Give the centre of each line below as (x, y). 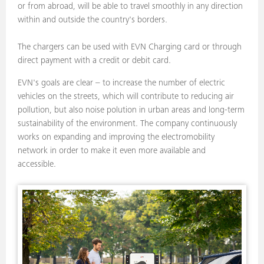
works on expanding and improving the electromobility (116, 138)
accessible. (38, 165)
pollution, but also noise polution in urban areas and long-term (131, 110)
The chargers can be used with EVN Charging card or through (130, 47)
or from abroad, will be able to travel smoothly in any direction (130, 7)
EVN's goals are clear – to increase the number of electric (121, 83)
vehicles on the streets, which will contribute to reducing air (126, 97)
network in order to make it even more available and (112, 151)
